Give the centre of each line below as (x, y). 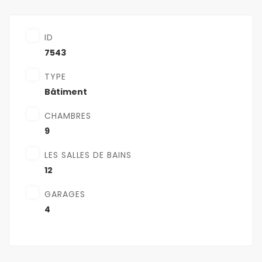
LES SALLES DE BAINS (88, 155)
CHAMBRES (68, 116)
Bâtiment (66, 92)
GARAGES (65, 194)
